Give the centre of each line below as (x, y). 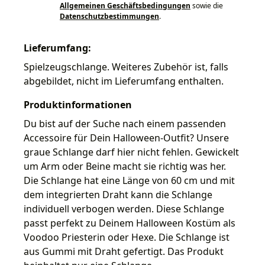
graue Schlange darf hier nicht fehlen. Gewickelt (131, 152)
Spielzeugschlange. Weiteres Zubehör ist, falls (126, 67)
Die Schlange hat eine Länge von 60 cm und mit (129, 180)
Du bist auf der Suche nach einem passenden (125, 123)
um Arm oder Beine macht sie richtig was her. (125, 166)
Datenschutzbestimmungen (109, 16)
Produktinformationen (78, 104)
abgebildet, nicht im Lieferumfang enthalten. (124, 81)
